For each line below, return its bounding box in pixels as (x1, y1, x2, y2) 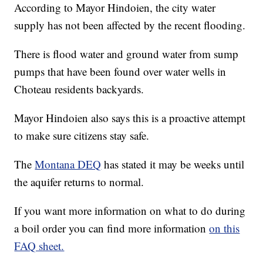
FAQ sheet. (14, 238, 65, 254)
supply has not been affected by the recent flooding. (14, 18, 246, 33)
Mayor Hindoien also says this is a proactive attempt (14, 110, 246, 126)
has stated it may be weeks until (104, 157, 245, 172)
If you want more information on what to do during (14, 203, 246, 218)
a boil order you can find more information (14, 221, 210, 236)
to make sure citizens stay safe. (14, 128, 150, 143)
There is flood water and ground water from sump (14, 46, 239, 62)
